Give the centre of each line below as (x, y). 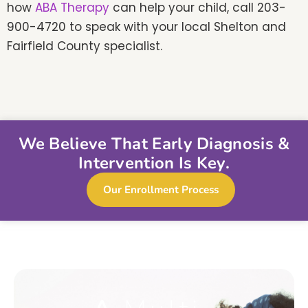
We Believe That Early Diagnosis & (154, 144)
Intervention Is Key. (154, 163)
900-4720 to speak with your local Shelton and (146, 26)
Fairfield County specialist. (85, 46)
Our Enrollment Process (161, 190)
